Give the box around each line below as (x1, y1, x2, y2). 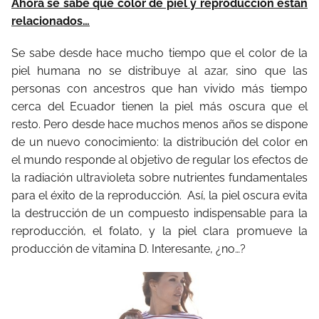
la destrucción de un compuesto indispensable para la (11, 206, 308, 220)
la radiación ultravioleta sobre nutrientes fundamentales (11, 170, 308, 184)
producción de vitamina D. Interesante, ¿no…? (11, 241, 246, 256)
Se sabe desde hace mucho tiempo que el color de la (11, 46, 308, 60)
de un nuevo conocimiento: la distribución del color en (11, 135, 308, 149)
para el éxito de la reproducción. (11, 188, 182, 202)
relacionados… (11, 14, 90, 28)
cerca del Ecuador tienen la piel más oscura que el (11, 99, 308, 113)
